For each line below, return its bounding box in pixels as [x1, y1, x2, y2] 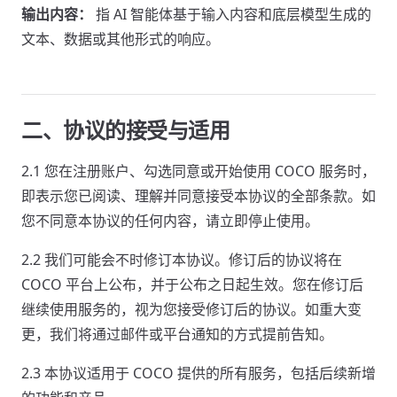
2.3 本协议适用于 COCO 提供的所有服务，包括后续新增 [21, 363, 376, 383]
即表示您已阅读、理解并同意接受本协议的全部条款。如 [21, 186, 376, 206]
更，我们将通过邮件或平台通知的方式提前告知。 [21, 324, 333, 344]
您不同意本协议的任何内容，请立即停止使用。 [21, 211, 319, 230]
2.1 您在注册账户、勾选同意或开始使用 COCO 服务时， [21, 161, 376, 181]
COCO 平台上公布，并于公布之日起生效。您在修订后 [21, 275, 363, 294]
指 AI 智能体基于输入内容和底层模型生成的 [92, 4, 371, 24]
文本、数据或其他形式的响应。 [21, 29, 220, 49]
